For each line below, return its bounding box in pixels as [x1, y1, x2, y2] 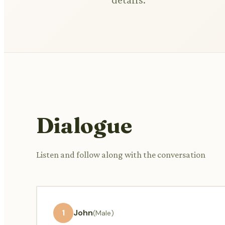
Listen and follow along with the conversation [36, 149, 205, 160]
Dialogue [36, 111, 132, 139]
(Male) [93, 208, 114, 217]
